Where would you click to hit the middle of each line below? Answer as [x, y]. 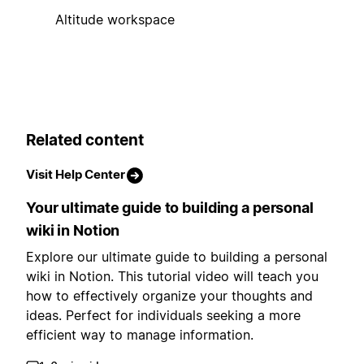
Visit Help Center [76, 175]
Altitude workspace [115, 19]
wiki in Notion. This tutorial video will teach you [172, 277]
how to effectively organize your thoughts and [169, 296]
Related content [85, 140]
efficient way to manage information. [140, 335]
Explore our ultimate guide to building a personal [177, 257]
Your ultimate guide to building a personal [170, 208]
